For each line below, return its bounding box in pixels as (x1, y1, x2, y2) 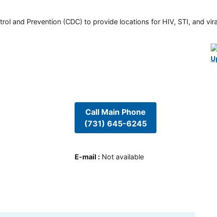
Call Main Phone (85, 107, 146, 117)
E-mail (74, 153, 96, 161)
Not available (101, 153, 144, 161)
